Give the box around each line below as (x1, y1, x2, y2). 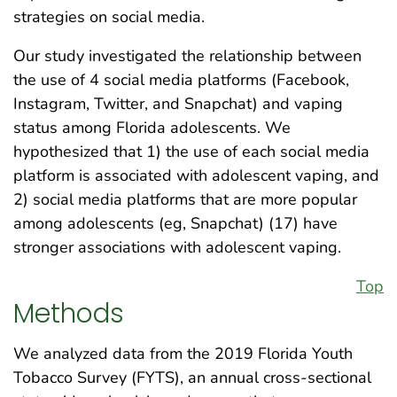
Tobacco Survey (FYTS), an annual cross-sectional (13, 367, 371, 389)
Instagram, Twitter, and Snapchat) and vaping (13, 92, 343, 114)
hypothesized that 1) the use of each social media (13, 140, 370, 162)
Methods (13, 295, 124, 332)
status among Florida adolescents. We (13, 116, 291, 138)
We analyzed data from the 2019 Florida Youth (13, 343, 353, 365)
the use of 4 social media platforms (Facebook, (13, 68, 349, 90)
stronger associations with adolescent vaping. (13, 236, 341, 258)
